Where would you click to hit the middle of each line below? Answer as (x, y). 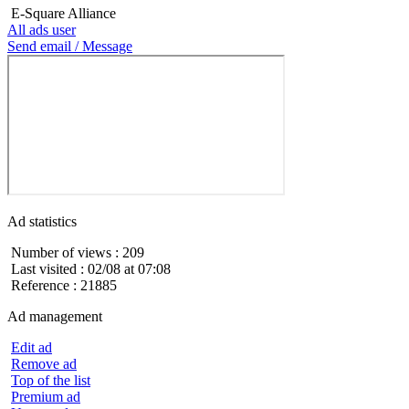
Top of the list (51, 380)
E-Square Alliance (63, 13)
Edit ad (31, 347)
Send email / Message (70, 46)
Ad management (55, 316)
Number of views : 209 (78, 252)
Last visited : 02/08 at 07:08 (91, 268)
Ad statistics (42, 221)
